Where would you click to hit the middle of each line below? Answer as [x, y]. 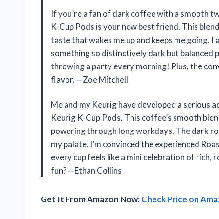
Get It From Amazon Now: [91, 199]
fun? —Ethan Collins [86, 170]
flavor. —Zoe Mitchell [89, 79]
